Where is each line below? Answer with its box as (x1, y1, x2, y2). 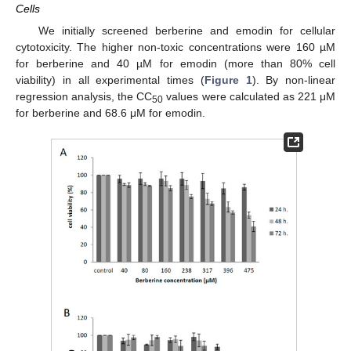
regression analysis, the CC (16, 89, 153, 103)
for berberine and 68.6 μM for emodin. (16, 106, 205, 119)
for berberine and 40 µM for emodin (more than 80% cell (16, 56, 335, 70)
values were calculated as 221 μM (163, 89, 336, 103)
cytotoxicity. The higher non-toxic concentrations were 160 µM (16, 40, 335, 53)
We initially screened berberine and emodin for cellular (38, 24, 335, 37)
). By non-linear (251, 73, 335, 86)
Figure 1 (204, 73, 252, 86)
